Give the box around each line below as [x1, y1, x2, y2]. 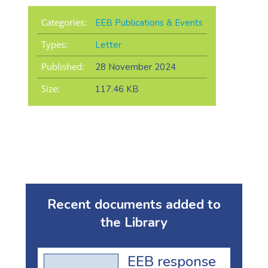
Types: [41, 38, 68, 51]
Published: [41, 60, 84, 73]
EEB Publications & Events [95, 17, 203, 29]
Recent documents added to [47, 196, 221, 214]
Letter [95, 39, 121, 51]
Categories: [41, 16, 87, 29]
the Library [100, 214, 167, 232]
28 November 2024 [95, 61, 176, 74]
